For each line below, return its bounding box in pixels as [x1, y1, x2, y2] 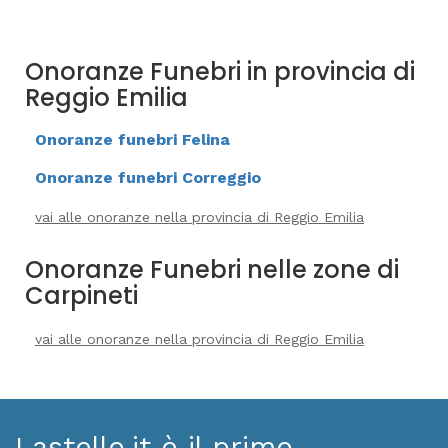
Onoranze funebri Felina [35, 130, 230, 149]
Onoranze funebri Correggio [35, 168, 261, 187]
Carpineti [25, 279, 138, 312]
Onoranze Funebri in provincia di [25, 55, 415, 88]
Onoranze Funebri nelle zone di [25, 253, 399, 286]
